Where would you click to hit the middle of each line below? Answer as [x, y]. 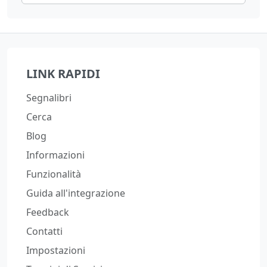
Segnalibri [49, 98]
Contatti [44, 231]
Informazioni [55, 155]
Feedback [48, 212]
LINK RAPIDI [63, 74]
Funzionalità [54, 174]
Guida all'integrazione [76, 193]
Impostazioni [56, 250]
